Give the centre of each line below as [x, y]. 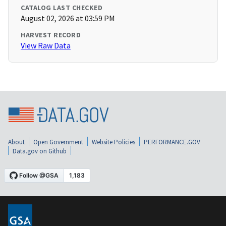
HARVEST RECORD [51, 35]
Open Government [58, 142]
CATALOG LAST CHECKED [62, 8]
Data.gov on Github [40, 151]
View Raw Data [46, 46]
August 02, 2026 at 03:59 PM [68, 18]
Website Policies [114, 142]
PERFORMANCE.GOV [172, 142]
